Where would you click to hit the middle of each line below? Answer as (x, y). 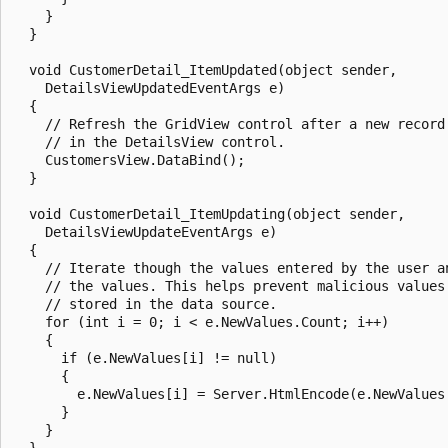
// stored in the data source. (145, 303)
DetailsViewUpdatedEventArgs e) (149, 87)
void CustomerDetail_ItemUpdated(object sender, (209, 69)
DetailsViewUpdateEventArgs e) (145, 231)
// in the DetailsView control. (149, 141)
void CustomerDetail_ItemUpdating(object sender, (213, 213)
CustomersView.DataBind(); (129, 159)
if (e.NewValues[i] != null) (145, 357)
